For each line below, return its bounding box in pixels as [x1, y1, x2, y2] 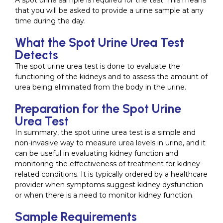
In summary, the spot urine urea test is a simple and [15, 128, 196, 137]
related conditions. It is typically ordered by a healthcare [15, 170, 208, 179]
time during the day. [15, 16, 86, 25]
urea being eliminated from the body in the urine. [15, 83, 186, 92]
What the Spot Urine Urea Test [15, 35, 184, 50]
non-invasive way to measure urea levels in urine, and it [15, 138, 206, 147]
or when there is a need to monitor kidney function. [15, 191, 194, 200]
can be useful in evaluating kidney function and [15, 149, 178, 158]
